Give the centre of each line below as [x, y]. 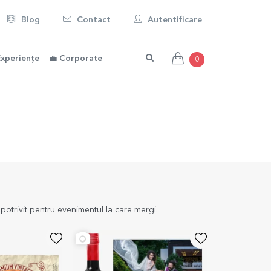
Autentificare [174, 20]
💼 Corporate [76, 59]
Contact [93, 20]
